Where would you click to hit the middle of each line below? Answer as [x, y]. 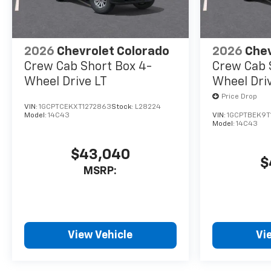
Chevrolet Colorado [113, 52]
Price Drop [239, 97]
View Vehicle [100, 235]
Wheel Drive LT [66, 82]
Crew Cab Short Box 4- [88, 67]
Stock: [123, 107]
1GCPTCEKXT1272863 [75, 107]
